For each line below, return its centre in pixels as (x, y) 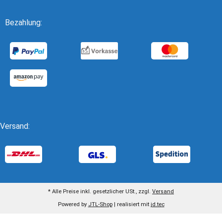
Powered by (73, 204)
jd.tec (157, 204)
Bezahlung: (24, 22)
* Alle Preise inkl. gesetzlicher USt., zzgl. (100, 191)
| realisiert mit (132, 204)
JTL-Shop (100, 204)
